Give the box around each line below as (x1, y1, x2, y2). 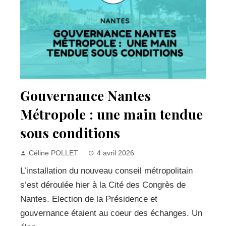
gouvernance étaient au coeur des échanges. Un (20, 208, 202, 218)
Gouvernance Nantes (20, 86, 151, 105)
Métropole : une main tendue (20, 105, 203, 124)
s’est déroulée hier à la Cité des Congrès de (20, 180, 186, 190)
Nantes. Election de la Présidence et (20, 194, 157, 204)
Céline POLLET (29, 149, 78, 157)
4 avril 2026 (97, 149, 134, 157)
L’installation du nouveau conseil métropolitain (20, 166, 193, 176)
